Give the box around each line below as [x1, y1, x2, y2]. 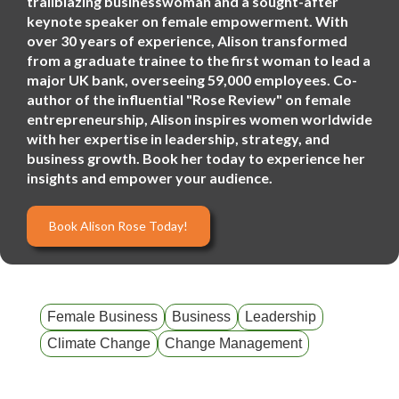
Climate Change [47, 336, 151, 351]
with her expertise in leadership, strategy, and [27, 130, 330, 147]
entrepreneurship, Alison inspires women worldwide [27, 110, 372, 127]
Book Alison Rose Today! [49, 218, 188, 233]
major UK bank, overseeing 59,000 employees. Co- [27, 71, 357, 88]
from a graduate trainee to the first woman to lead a [27, 52, 370, 69]
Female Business [47, 309, 158, 324]
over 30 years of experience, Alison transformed [27, 32, 347, 49]
